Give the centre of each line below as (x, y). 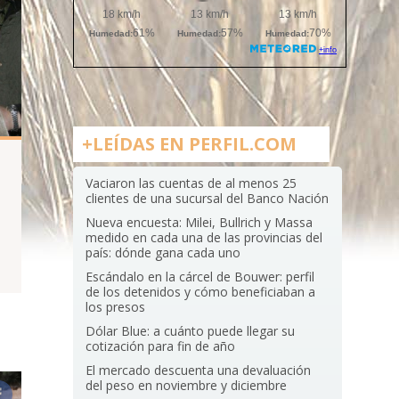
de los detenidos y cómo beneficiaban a (201, 292)
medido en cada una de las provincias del (204, 237)
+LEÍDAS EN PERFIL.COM (189, 144)
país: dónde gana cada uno (163, 252)
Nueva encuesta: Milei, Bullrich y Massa (199, 222)
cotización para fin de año (161, 346)
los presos (116, 307)
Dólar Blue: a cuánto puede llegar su (191, 331)
